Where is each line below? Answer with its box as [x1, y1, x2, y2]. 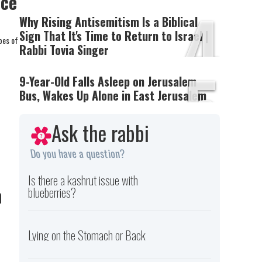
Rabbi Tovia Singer [19, 41, 109, 58]
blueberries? [28, 182, 77, 201]
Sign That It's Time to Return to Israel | [19, 27, 209, 44]
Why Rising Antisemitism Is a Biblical [19, 13, 198, 30]
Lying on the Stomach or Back [28, 225, 146, 244]
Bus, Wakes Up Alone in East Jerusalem [19, 87, 207, 104]
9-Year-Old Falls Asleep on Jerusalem [19, 73, 197, 90]
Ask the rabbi [51, 118, 150, 148]
